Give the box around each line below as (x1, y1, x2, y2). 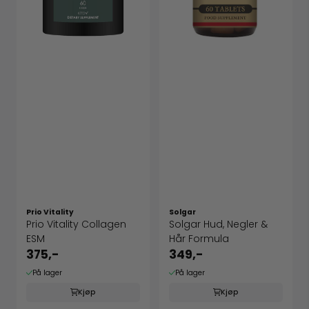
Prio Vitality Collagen (26, 217, 126, 232)
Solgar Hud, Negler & (169, 217, 268, 232)
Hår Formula (169, 232, 229, 246)
